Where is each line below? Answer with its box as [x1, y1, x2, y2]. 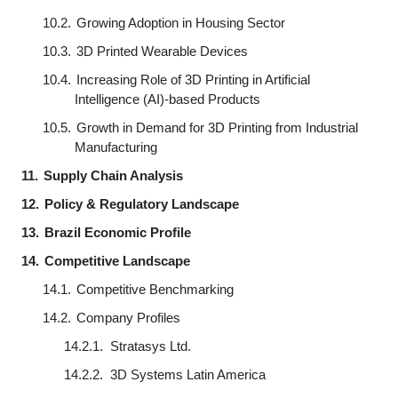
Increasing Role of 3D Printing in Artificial [76, 72, 310, 87]
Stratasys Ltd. [110, 338, 191, 354]
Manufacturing [75, 139, 157, 155]
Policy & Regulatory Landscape [44, 196, 239, 211]
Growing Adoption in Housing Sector [76, 15, 285, 30]
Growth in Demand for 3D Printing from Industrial [76, 120, 358, 135]
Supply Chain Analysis [44, 168, 183, 183]
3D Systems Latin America [110, 367, 266, 382]
